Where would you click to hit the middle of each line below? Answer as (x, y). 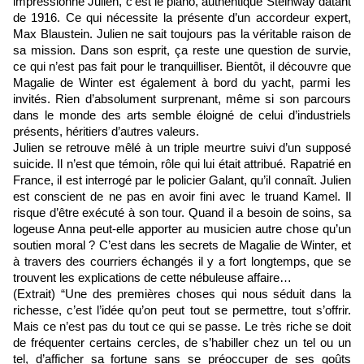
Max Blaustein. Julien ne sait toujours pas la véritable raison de (182, 35)
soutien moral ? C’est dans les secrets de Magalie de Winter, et (182, 246)
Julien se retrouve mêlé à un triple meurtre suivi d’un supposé (182, 148)
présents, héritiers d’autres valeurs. (106, 132)
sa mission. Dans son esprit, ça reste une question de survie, (182, 51)
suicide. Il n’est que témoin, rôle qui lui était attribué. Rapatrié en (182, 165)
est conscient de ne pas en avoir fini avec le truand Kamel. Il (182, 197)
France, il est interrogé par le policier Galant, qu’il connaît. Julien (182, 181)
